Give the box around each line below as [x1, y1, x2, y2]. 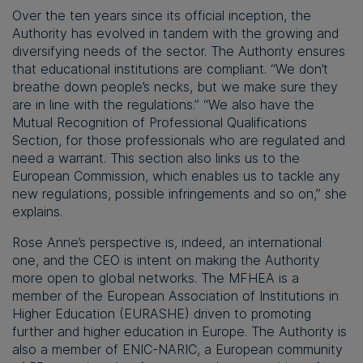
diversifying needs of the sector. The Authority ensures [12, 43, 345, 60]
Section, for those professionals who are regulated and [12, 132, 345, 149]
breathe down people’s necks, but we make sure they [12, 79, 338, 96]
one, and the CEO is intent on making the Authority [12, 252, 320, 269]
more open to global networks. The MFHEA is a [12, 270, 299, 287]
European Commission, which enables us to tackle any [12, 168, 340, 185]
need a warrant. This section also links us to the [12, 150, 300, 167]
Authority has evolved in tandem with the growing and [12, 25, 339, 42]
